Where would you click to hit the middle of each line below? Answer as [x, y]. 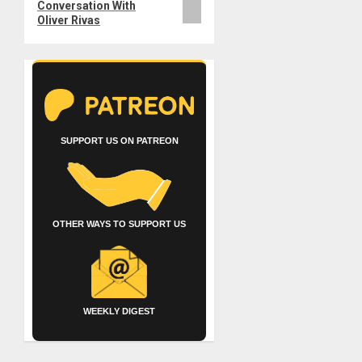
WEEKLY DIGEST [120, 311]
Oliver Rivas [69, 21]
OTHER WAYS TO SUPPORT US [120, 224]
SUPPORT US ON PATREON [119, 141]
